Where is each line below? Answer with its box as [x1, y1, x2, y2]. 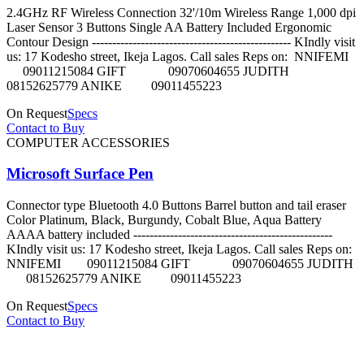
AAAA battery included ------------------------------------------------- [6, 227, 332, 241]
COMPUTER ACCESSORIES [6, 135, 170, 149]
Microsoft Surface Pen [6, 165, 154, 183]
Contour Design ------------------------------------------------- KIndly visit [6, 34, 355, 49]
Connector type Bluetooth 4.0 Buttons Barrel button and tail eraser [6, 197, 346, 212]
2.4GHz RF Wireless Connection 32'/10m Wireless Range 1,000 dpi [6, 5, 356, 19]
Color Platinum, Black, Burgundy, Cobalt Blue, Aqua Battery [6, 212, 322, 227]
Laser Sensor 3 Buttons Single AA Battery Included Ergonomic [6, 19, 331, 34]
